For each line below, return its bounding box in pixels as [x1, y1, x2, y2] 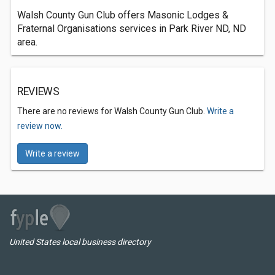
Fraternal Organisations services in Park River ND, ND [17, 23, 246, 34]
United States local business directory [9, 237, 151, 247]
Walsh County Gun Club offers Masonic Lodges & [17, 9, 228, 21]
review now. [17, 121, 63, 131]
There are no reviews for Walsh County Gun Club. [17, 106, 207, 116]
